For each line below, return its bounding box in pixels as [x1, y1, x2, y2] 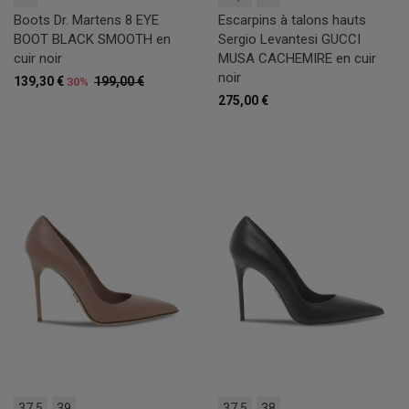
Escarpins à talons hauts [218, 12, 366, 29]
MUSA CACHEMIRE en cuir [218, 50, 376, 68]
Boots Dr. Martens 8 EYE [14, 12, 159, 29]
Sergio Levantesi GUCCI [218, 31, 361, 48]
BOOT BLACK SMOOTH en [14, 31, 171, 48]
